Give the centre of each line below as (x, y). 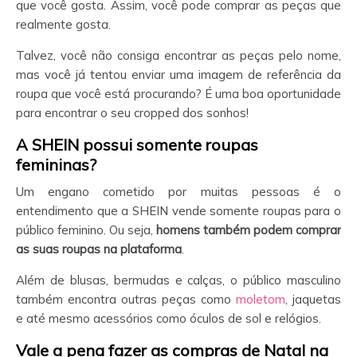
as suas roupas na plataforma (99, 249)
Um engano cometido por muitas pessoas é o (178, 192)
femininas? (56, 165)
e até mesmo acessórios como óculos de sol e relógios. (169, 318)
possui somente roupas (171, 145)
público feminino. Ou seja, (86, 230)
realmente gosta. (63, 24)
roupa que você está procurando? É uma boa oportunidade (178, 94)
